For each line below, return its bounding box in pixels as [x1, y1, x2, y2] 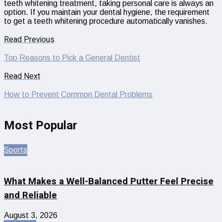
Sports [4, 144, 27, 156]
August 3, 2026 [4, 211, 57, 220]
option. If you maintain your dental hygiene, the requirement [4, 8, 210, 17]
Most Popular [4, 117, 77, 135]
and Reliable [4, 188, 57, 202]
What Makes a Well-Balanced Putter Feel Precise [4, 174, 214, 188]
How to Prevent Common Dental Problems [4, 90, 153, 99]
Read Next [4, 70, 40, 83]
